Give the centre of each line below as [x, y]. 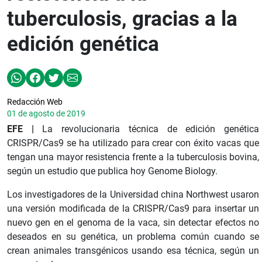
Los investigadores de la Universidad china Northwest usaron [133, 194]
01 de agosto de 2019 [46, 113]
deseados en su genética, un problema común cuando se [133, 236]
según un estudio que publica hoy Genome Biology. [112, 171]
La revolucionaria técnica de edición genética [146, 129]
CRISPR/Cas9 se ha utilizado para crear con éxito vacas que [133, 143]
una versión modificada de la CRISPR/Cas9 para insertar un [133, 208]
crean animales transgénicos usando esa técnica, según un [133, 250]
